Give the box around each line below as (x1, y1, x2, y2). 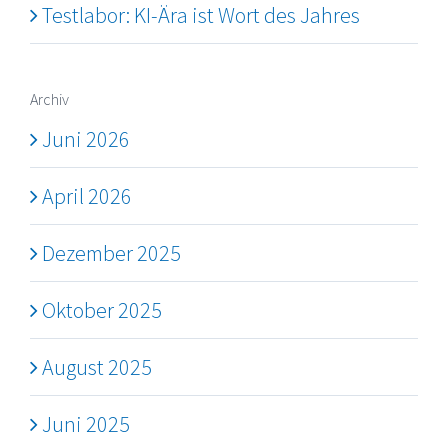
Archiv (30, 89, 69, 110)
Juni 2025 (42, 410, 130, 439)
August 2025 (42, 353, 152, 382)
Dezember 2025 (42, 239, 181, 268)
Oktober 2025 (42, 296, 162, 325)
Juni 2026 (42, 125, 130, 154)
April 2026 (42, 182, 132, 211)
